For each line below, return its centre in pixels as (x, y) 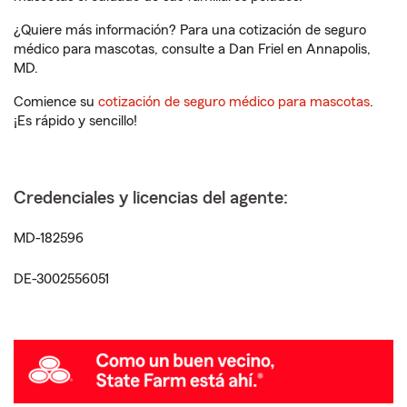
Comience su (56, 102)
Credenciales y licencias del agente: (151, 198)
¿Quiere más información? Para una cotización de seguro (190, 30)
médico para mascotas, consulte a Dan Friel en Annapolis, (192, 49)
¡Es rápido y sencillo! (75, 121)
